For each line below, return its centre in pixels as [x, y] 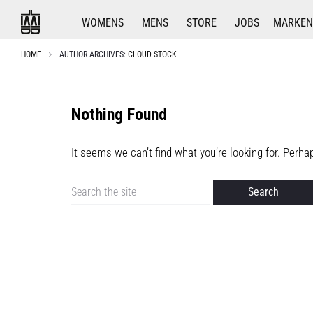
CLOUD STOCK [152, 54]
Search [86, 187]
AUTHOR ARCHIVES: [94, 54]
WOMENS [103, 23]
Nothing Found [119, 115]
